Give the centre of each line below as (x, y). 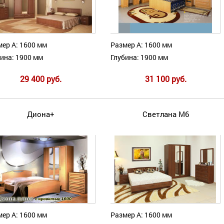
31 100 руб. (165, 79)
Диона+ (40, 114)
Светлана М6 (165, 114)
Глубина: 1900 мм (139, 57)
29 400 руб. (40, 79)
